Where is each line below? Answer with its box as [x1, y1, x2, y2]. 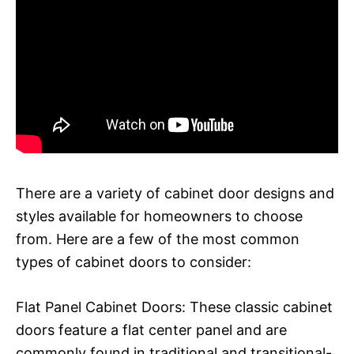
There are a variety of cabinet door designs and [16, 184, 334, 201]
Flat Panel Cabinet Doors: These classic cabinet [16, 298, 333, 315]
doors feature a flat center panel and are [16, 321, 287, 338]
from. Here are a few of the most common [16, 230, 299, 247]
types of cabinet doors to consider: [16, 253, 251, 270]
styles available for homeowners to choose [16, 207, 303, 224]
